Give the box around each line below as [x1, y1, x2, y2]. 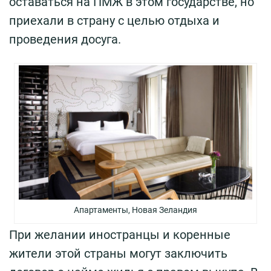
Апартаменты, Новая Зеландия [73, 205, 197, 215]
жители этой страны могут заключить [9, 246, 227, 261]
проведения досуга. [9, 32, 121, 47]
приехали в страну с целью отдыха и [9, 13, 220, 28]
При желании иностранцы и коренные [9, 227, 230, 243]
